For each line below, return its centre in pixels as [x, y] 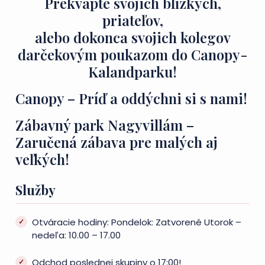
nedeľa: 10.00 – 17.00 [76, 235]
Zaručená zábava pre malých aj [117, 142]
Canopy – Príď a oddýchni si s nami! [131, 98]
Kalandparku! [132, 72]
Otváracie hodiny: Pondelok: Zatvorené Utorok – [137, 222]
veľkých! [42, 159]
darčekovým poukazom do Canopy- [132, 54]
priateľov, [132, 20]
